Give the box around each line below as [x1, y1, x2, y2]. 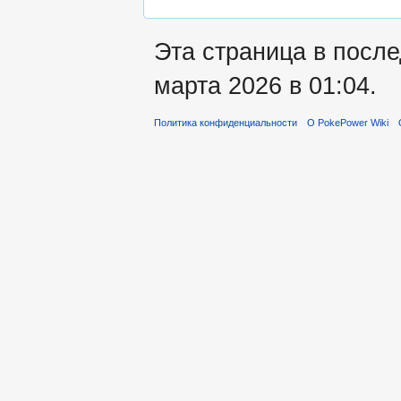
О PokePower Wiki [307, 117, 389, 129]
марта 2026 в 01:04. [154, 71, 377, 99]
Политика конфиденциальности [154, 117, 297, 129]
